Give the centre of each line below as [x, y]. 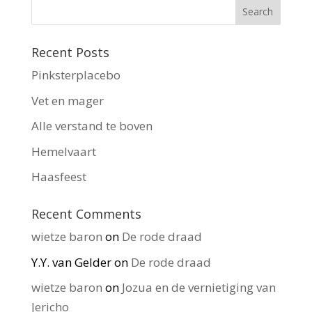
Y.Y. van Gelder [71, 262]
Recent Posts [70, 52]
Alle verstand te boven [92, 126]
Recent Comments [86, 214]
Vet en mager [67, 100]
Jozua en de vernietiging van [198, 287]
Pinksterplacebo [76, 75]
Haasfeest [58, 177]
